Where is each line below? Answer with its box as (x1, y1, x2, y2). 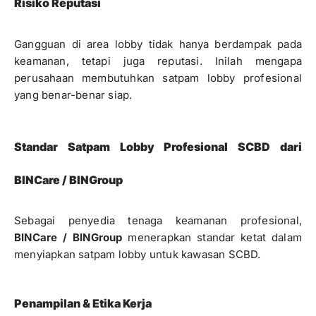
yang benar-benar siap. (14, 88, 133, 102)
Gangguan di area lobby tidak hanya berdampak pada (14, 37, 302, 51)
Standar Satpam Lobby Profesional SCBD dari (14, 140, 302, 154)
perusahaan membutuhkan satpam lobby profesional (14, 71, 302, 85)
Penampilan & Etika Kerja (14, 296, 152, 310)
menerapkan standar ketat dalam (122, 231, 302, 244)
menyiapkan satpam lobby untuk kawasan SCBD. (14, 248, 261, 261)
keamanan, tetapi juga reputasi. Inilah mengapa (14, 54, 302, 68)
